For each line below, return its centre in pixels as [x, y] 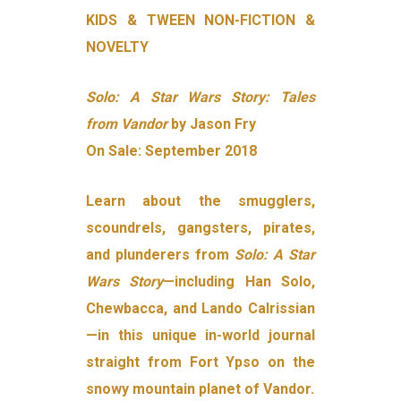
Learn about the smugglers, [200, 201]
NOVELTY [118, 47]
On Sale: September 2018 [172, 151]
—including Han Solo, [239, 282]
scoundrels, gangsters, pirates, [200, 228]
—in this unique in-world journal [200, 336]
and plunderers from [160, 255]
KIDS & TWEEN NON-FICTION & [200, 21]
